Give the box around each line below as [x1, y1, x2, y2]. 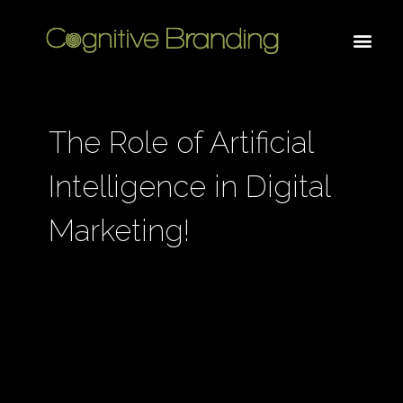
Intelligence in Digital [48, 169, 330, 205]
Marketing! [48, 213, 190, 249]
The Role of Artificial [48, 125, 313, 161]
